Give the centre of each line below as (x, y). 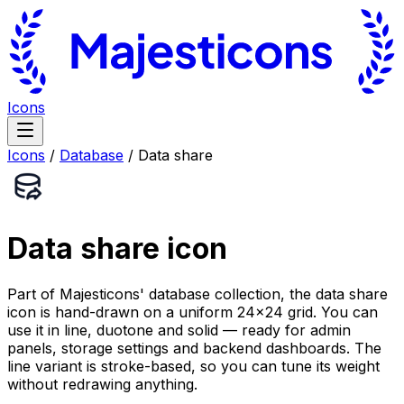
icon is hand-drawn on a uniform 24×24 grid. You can (193, 312)
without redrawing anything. (102, 384)
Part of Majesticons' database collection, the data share (197, 294)
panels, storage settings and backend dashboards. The (194, 348)
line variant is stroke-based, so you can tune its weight (193, 366)
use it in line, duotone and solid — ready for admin (179, 330)
